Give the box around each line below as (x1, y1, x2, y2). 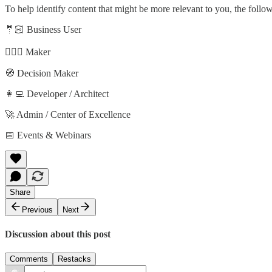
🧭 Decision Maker (5, 67, 78, 78)
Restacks (58, 254, 91, 264)
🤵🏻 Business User (5, 24, 81, 35)
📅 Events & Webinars (5, 129, 91, 140)
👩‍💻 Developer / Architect (5, 88, 109, 99)
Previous (22, 205, 53, 214)
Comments (10, 254, 48, 264)
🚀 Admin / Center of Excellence (5, 109, 131, 120)
